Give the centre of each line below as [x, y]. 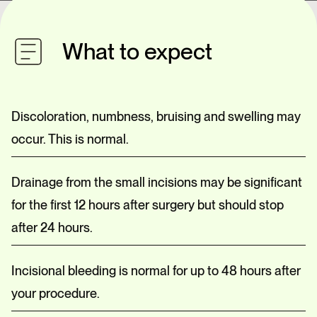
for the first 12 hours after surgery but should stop [148, 205]
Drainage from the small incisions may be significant [157, 182]
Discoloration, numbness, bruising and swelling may [156, 116]
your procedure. [57, 293]
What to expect [137, 51]
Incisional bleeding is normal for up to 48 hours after [156, 271]
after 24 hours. [53, 227]
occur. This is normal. [70, 139]
